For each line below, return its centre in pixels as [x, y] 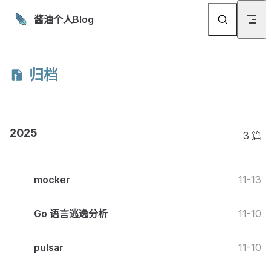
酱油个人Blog [64, 19]
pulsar [49, 247]
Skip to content [43, 17]
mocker [52, 180]
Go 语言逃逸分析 [71, 214]
